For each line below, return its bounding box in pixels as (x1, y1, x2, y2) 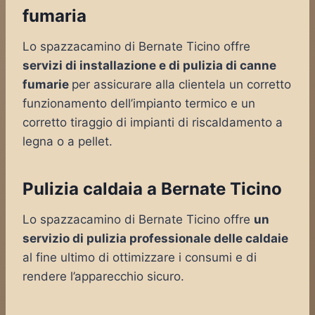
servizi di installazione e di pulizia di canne (22, 58, 276, 72)
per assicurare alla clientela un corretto (72, 77, 291, 91)
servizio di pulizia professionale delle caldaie (22, 231, 288, 245)
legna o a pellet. (22, 134, 112, 148)
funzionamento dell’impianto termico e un (22, 96, 255, 110)
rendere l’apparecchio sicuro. (22, 269, 184, 283)
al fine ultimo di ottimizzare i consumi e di (22, 250, 257, 264)
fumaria (22, 6, 86, 26)
